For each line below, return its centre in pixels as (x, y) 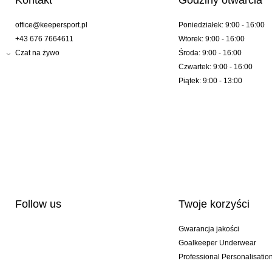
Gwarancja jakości (209, 229)
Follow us (38, 204)
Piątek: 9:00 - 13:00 (210, 81)
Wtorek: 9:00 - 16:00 (211, 39)
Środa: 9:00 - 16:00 (210, 53)
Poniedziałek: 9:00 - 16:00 (221, 25)
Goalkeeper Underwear (217, 243)
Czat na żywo (37, 53)
